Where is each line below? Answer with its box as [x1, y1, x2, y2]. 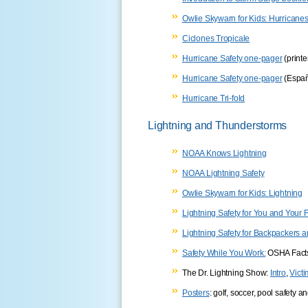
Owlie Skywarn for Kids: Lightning [182, 188, 302, 198]
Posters [182, 287, 210, 298]
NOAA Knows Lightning [182, 148, 267, 158]
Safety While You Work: [182, 247, 266, 258]
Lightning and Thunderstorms [148, 119, 287, 131]
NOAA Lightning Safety [182, 168, 265, 178]
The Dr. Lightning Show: [182, 267, 270, 278]
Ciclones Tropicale [182, 33, 250, 43]
